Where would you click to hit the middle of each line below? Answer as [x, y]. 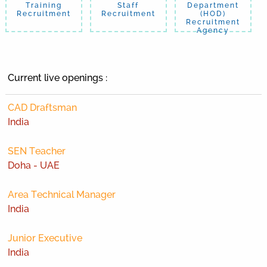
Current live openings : [58, 77]
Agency [213, 30]
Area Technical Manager [62, 194]
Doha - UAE [34, 165]
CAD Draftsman [43, 107]
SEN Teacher [37, 151]
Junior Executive [45, 238]
